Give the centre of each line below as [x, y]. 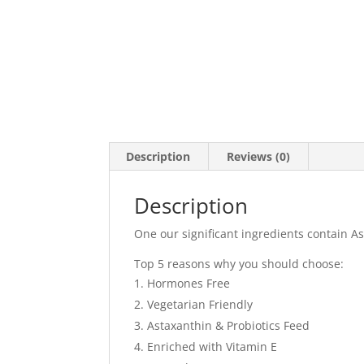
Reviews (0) [259, 156]
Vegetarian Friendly [200, 304]
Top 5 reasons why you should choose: [239, 263]
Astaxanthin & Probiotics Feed [229, 325]
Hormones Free [189, 283]
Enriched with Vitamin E [212, 346]
